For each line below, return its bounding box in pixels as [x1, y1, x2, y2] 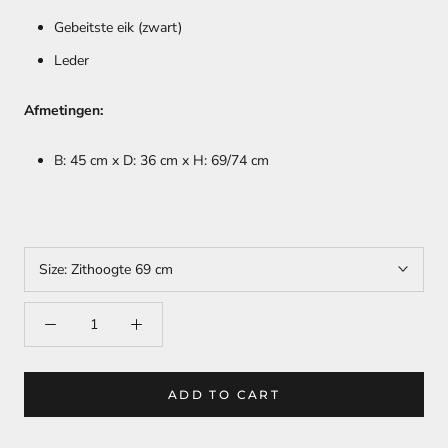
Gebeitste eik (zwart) [54, 17, 182, 37]
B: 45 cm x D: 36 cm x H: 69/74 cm [54, 151, 269, 171]
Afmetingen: [24, 100, 103, 120]
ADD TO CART [167, 386, 281, 402]
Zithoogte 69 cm [71, 259, 173, 279]
